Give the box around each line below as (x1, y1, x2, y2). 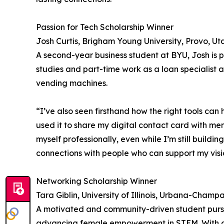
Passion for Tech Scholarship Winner (36, 22, 173, 32)
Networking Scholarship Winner (36, 176, 157, 186)
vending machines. (36, 78, 107, 88)
